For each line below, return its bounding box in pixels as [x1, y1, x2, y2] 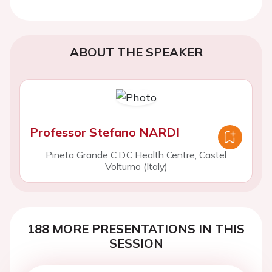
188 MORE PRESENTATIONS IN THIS [27, 221, 245, 236]
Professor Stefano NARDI [30, 124, 180, 140]
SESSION [109, 236, 163, 251]
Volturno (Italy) [104, 160, 168, 172]
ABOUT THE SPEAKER [69, 44, 203, 59]
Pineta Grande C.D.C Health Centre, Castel [46, 149, 226, 161]
